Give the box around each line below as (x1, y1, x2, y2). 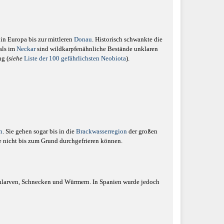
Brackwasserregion (76, 127, 127, 135)
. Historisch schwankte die (92, 35, 162, 43)
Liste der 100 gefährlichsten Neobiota (24, 54, 126, 62)
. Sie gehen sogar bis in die (2, 127, 76, 135)
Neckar (16, 45, 35, 52)
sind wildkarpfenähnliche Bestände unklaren (35, 45, 158, 52)
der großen (127, 127, 157, 135)
